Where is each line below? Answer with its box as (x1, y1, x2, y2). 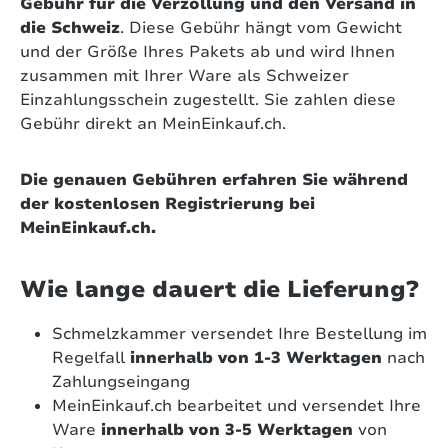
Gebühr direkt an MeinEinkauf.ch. (20, 113, 286, 136)
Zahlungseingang (52, 371, 190, 394)
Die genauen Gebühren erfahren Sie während (20, 169, 408, 192)
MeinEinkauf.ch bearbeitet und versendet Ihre (52, 395, 421, 418)
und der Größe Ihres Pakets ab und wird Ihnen (20, 41, 395, 64)
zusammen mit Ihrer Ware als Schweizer (20, 65, 349, 88)
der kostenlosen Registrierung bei (20, 193, 315, 216)
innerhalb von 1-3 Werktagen (130, 347, 382, 370)
